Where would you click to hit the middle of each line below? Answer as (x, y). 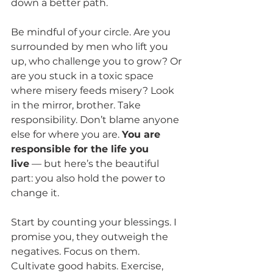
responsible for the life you (81, 149)
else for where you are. (66, 134)
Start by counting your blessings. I (95, 222)
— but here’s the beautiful (95, 163)
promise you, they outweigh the (91, 236)
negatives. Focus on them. (76, 251)
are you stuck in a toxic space (83, 76)
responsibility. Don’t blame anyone (96, 119)
